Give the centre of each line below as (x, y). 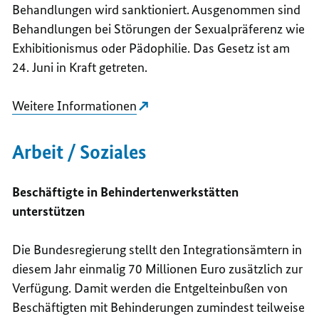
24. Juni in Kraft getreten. (80, 67)
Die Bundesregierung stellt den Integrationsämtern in (157, 249)
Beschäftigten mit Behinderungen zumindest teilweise (159, 307)
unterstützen (49, 211)
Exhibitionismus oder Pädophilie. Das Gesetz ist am (151, 48)
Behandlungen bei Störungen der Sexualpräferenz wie (159, 28)
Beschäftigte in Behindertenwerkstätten (126, 192)
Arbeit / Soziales (79, 152)
